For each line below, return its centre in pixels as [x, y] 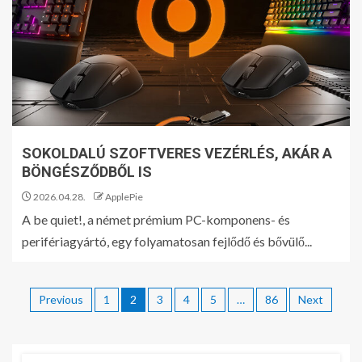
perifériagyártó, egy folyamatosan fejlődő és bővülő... [167, 241]
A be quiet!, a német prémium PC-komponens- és [156, 219]
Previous [61, 299]
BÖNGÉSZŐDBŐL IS [87, 172]
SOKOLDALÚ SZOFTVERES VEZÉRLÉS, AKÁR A [177, 153]
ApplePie [124, 197]
